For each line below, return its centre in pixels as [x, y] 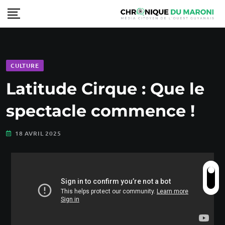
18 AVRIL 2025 [38, 133]
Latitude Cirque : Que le [105, 88]
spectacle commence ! [100, 110]
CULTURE [25, 65]
